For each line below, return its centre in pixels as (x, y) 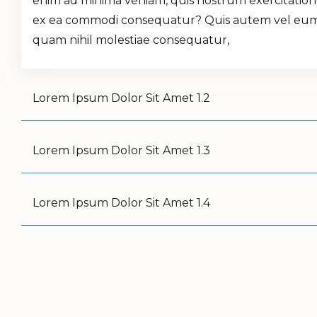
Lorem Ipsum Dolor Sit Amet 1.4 (121, 203)
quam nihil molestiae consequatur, (131, 40)
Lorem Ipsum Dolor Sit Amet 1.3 (121, 150)
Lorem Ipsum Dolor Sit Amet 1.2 (121, 98)
